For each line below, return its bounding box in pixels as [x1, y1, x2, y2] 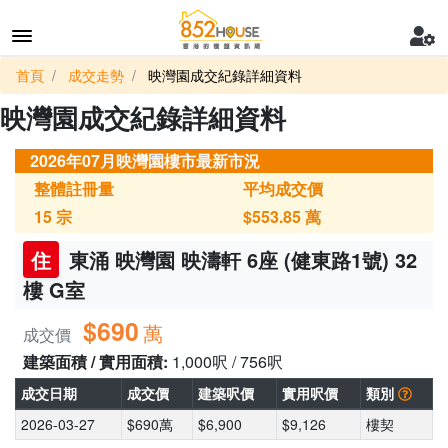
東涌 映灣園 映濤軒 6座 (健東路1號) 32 [63, 245, 417, 274]
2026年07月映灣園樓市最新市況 [30, 149, 260, 172]
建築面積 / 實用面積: [23, 350, 172, 373]
